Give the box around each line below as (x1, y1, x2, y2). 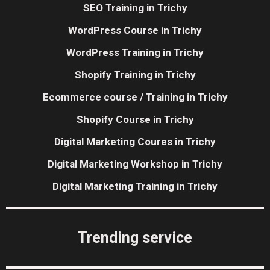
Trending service (78, 229, 192, 247)
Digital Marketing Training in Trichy (52, 180, 218, 193)
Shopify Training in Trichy (74, 69, 196, 81)
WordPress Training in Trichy (66, 46, 204, 59)
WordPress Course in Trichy (68, 24, 202, 37)
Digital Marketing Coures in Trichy (54, 136, 216, 148)
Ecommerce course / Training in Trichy (42, 91, 228, 104)
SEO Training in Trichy (83, 2, 187, 14)
